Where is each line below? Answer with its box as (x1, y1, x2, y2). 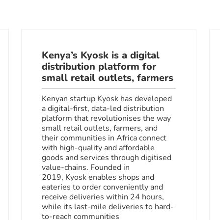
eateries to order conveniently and (42, 181, 164, 192)
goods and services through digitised (42, 152, 172, 163)
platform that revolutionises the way (42, 112, 171, 124)
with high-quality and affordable (42, 142, 155, 153)
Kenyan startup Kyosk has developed (42, 93, 172, 104)
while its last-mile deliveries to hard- (42, 201, 174, 212)
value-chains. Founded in (42, 162, 130, 173)
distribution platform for (42, 59, 157, 73)
